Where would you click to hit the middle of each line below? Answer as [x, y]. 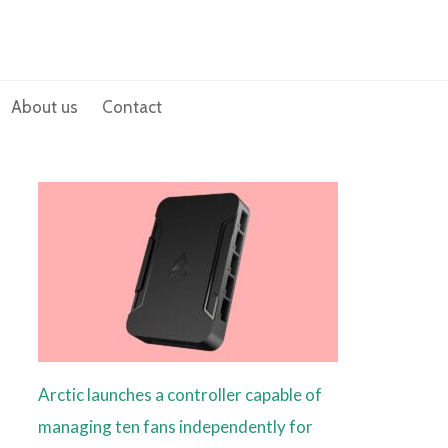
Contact [132, 107]
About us [45, 107]
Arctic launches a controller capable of [179, 395]
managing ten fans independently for [175, 427]
